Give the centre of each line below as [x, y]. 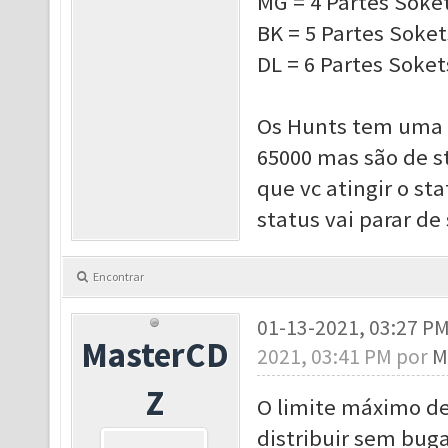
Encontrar [118, 276]
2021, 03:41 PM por [344, 356]
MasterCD [155, 354]
